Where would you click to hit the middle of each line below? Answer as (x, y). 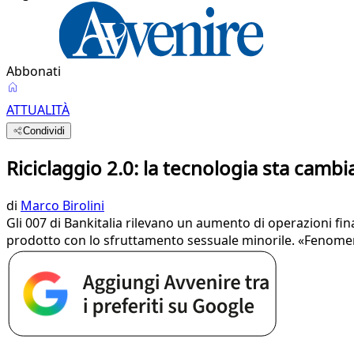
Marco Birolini (62, 205)
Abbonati (34, 71)
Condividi (44, 131)
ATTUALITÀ (38, 110)
